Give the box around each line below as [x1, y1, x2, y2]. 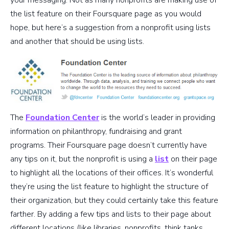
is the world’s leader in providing [99, 111, 215, 123]
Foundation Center [26, 111, 99, 123]
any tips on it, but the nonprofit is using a [10, 153, 155, 165]
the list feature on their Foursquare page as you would [10, 8, 201, 19]
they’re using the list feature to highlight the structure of [10, 180, 208, 192]
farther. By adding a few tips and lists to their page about [10, 208, 211, 220]
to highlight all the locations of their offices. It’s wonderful [10, 167, 213, 178]
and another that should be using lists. [10, 35, 144, 47]
